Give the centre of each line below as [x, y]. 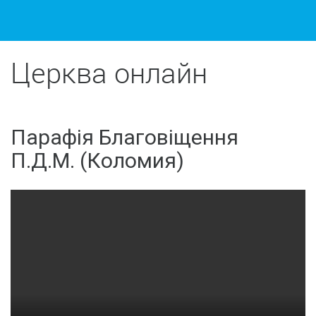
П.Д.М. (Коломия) [97, 160]
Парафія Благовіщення [124, 137]
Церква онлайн [109, 73]
